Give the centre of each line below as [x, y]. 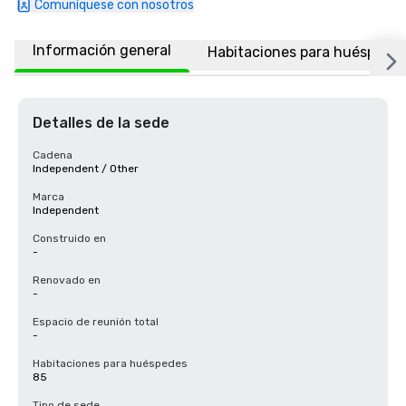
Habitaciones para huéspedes [110, 363]
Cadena [53, 155]
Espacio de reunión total [96, 322]
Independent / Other [86, 169]
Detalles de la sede [101, 123]
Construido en [69, 238]
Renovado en [67, 280]
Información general [102, 50]
